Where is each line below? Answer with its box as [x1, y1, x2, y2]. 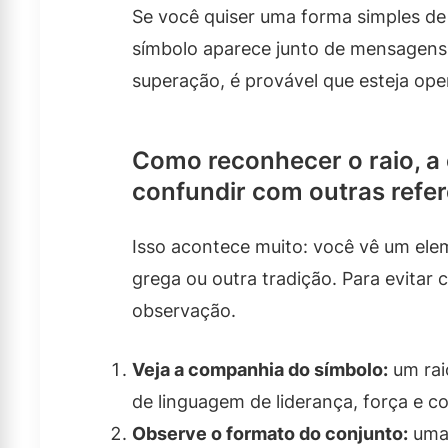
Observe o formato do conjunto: [132, 423, 408, 445]
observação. [132, 300, 236, 322]
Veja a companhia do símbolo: [132, 359, 388, 381]
